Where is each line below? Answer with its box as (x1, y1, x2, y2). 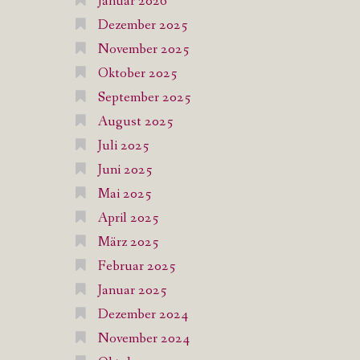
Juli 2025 (97, 137, 149, 155)
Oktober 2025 (97, 64, 178, 83)
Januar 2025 (97, 281, 167, 300)
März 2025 (97, 233, 159, 252)
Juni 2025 (97, 161, 153, 179)
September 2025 (97, 88, 191, 107)
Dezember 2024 (97, 305, 188, 324)
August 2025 (97, 112, 174, 131)
